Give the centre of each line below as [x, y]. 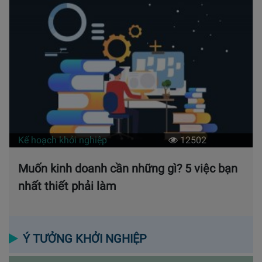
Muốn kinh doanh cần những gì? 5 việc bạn [128, 168]
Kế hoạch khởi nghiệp [63, 140]
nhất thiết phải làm [67, 186]
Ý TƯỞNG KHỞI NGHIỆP [85, 238]
